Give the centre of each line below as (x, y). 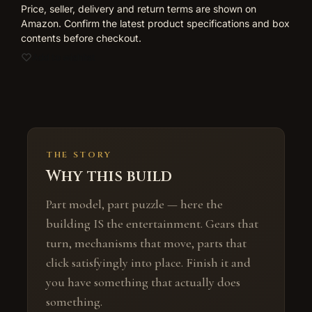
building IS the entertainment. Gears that (152, 224)
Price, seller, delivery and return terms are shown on (139, 8)
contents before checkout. (81, 38)
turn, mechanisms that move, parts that (146, 243)
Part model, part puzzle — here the (134, 204)
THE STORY (79, 155)
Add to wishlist (64, 57)
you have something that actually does (143, 282)
